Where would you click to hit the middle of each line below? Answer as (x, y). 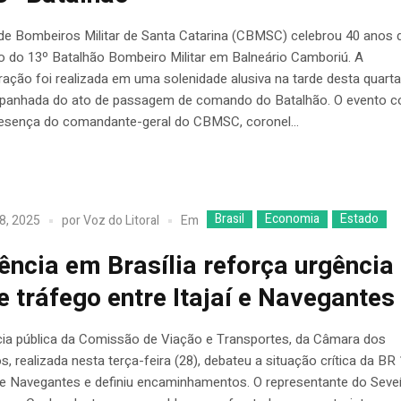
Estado (360, 218)
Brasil (230, 218)
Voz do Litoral (122, 221)
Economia (293, 218)
